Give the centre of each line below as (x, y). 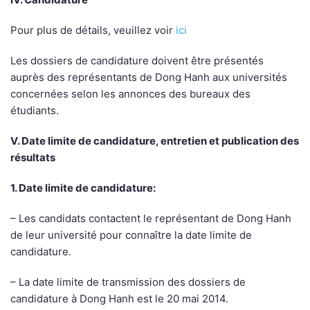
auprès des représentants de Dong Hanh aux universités (149, 77)
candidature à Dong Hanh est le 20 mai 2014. (119, 299)
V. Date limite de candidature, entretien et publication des (155, 141)
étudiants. (35, 111)
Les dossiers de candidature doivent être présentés (137, 61)
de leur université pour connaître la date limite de (131, 235)
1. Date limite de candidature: (83, 188)
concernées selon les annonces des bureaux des (130, 94)
